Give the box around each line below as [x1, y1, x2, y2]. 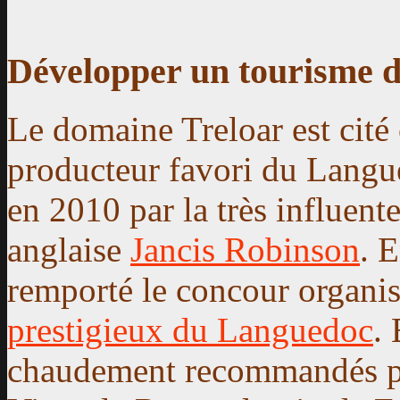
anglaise [7, 230, 130, 270]
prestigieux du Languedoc [7, 311, 373, 350]
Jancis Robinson [130, 230, 360, 270]
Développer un [7, 51, 238, 92]
